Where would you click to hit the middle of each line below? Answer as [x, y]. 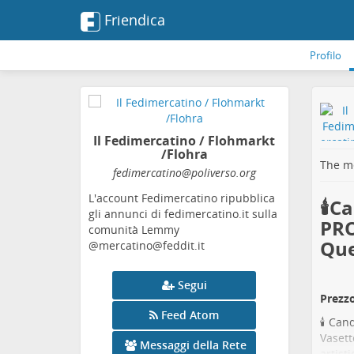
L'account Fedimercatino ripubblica [182, 198]
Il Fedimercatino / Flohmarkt [185, 141]
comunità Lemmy [134, 230]
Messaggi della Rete [194, 345]
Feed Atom [190, 315]
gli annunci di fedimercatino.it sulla [183, 214]
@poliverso [209, 173]
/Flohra [184, 154]
